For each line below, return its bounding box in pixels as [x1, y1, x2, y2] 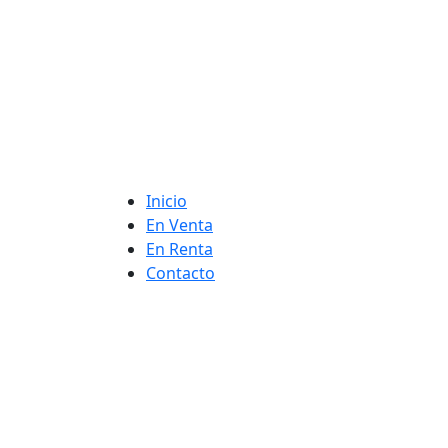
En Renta [146, 238, 213, 260]
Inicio [146, 190, 187, 212]
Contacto [146, 262, 215, 284]
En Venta [146, 214, 213, 236]
